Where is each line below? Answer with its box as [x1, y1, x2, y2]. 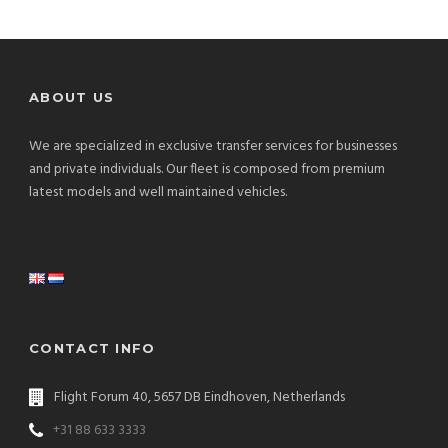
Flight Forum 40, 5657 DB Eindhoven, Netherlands [54, 386, 345, 410]
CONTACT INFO [29, 340, 156, 357]
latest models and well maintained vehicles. [29, 181, 287, 205]
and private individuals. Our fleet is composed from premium [29, 158, 385, 182]
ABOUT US [29, 89, 115, 106]
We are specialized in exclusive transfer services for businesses [29, 135, 397, 159]
